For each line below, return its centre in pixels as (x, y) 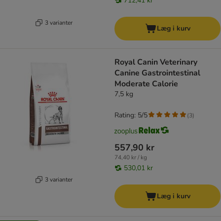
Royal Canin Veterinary (156, 62)
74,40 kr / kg (131, 158)
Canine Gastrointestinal (157, 73)
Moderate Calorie (146, 84)
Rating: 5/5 (131, 115)
